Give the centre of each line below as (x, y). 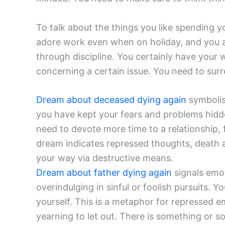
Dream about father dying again (104, 173)
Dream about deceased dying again (111, 100)
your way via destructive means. (105, 158)
